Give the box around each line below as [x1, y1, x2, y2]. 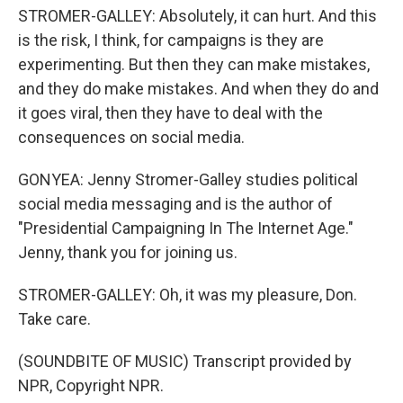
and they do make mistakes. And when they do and [18, 79, 379, 98]
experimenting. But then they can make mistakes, [18, 55, 370, 74]
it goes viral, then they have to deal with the [18, 103, 323, 122]
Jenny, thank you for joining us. [18, 243, 237, 262]
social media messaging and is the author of [18, 194, 333, 213]
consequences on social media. [18, 128, 245, 147]
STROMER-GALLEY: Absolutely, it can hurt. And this [18, 6, 377, 25]
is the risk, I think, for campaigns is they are [18, 31, 324, 49]
